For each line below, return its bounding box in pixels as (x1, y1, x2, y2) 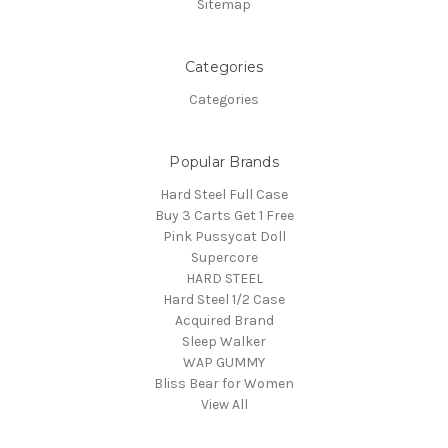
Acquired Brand (174, 311, 274, 329)
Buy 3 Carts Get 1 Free (154, 206, 294, 224)
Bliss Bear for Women (154, 374, 294, 392)
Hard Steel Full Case (160, 185, 288, 203)
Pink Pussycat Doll (162, 227, 286, 245)
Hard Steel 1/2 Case (163, 290, 285, 308)
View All (200, 395, 248, 413)
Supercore (190, 248, 258, 266)
